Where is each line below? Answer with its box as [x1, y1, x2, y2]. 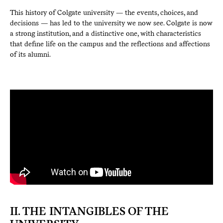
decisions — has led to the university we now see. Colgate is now [9, 18, 213, 27]
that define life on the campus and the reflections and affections [9, 39, 210, 48]
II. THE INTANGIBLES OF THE [9, 205, 169, 218]
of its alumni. [9, 50, 51, 58]
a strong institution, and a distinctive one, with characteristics [9, 29, 201, 37]
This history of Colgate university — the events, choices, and [9, 8, 198, 16]
